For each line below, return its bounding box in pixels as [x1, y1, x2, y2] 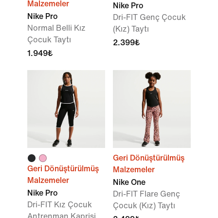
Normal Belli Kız [27, 24, 86, 32]
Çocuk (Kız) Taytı [113, 201, 175, 210]
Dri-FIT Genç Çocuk [113, 13, 186, 21]
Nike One [113, 178, 145, 186]
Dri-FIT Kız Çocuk [27, 200, 92, 209]
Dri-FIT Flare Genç [113, 190, 180, 198]
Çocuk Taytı [27, 36, 71, 44]
